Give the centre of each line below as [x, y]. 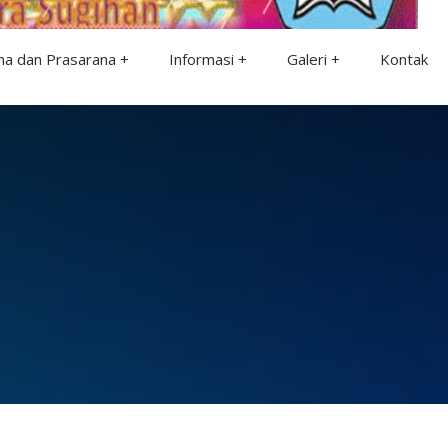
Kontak [404, 59]
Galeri [307, 59]
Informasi [201, 59]
